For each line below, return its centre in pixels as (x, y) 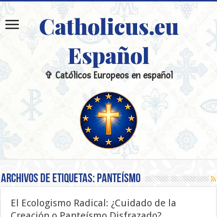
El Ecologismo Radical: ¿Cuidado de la (94, 203)
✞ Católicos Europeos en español (108, 76)
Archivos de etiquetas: (49, 179)
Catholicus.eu (108, 26)
